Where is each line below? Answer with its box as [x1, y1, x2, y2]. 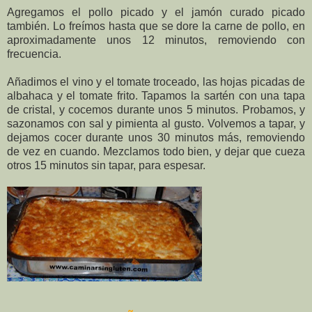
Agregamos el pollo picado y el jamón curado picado [7, 6, 305, 19]
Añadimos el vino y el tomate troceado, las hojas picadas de [7, 76, 305, 88]
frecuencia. [7, 48, 61, 61]
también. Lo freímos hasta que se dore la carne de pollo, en [7, 20, 305, 33]
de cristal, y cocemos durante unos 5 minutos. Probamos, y [7, 104, 305, 116]
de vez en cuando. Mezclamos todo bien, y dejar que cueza [7, 146, 305, 158]
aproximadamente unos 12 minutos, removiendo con [7, 34, 305, 47]
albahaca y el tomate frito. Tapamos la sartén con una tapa [7, 90, 305, 102]
